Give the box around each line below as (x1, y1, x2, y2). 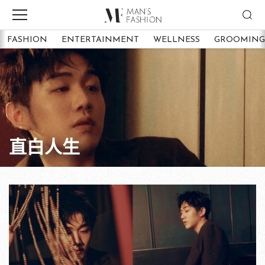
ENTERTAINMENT (62, 35, 139, 44)
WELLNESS (153, 35, 200, 44)
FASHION (7, 35, 47, 44)
